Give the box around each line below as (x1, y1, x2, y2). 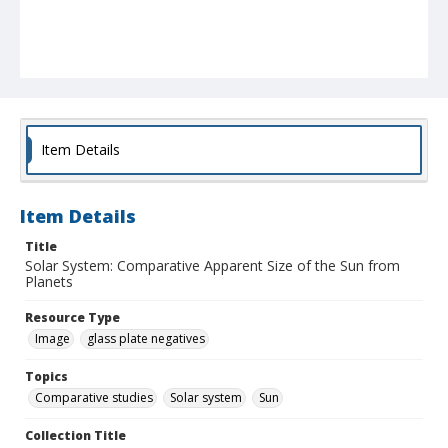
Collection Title (25, 427, 126, 445)
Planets (25, 272, 73, 292)
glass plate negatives (87, 330, 205, 348)
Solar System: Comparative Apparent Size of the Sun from (25, 256, 400, 276)
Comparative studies (35, 389, 153, 407)
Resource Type (25, 309, 120, 327)
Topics (25, 368, 68, 386)
